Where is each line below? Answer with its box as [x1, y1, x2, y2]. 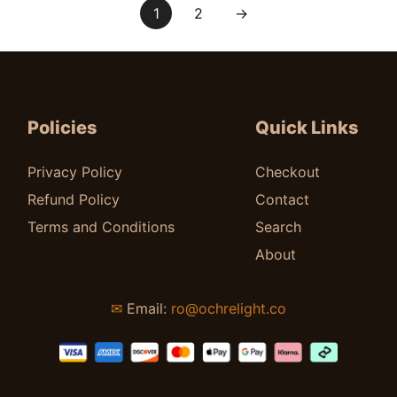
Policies [27, 117, 98, 138]
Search [255, 218, 302, 236]
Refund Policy [27, 191, 121, 208]
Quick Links [255, 117, 360, 138]
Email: [122, 300, 171, 317]
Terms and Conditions [27, 218, 175, 236]
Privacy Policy [27, 163, 123, 181]
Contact [255, 191, 310, 208]
